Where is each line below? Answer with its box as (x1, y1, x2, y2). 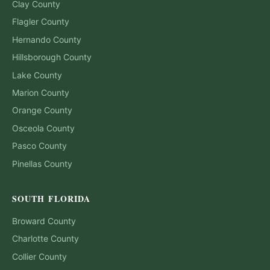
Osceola (12, 122, 44, 133)
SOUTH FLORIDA (12, 192, 91, 205)
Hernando (12, 34, 51, 45)
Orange (12, 105, 42, 116)
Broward (12, 215, 45, 226)
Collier (12, 251, 36, 262)
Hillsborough (12, 52, 61, 63)
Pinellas (12, 158, 42, 169)
